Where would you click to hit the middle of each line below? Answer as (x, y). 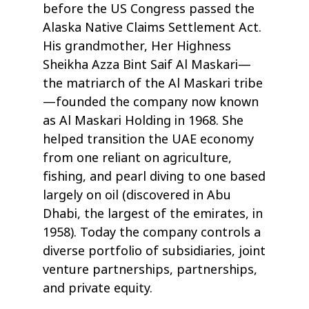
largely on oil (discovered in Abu (137, 195)
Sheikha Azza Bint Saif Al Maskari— (147, 64)
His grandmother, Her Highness (137, 46)
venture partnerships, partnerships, (150, 269)
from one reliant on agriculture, (138, 158)
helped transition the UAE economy (149, 139)
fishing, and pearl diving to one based (154, 176)
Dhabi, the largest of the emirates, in (153, 213)
